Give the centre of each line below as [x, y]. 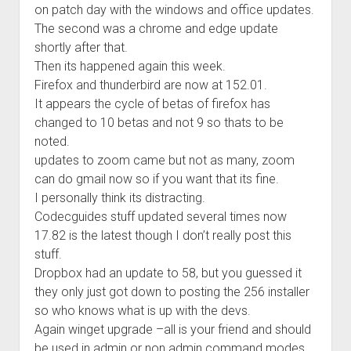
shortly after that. [81, 47]
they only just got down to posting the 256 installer [172, 292]
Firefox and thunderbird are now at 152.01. [150, 85]
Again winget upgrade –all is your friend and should [172, 329]
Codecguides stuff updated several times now [160, 217]
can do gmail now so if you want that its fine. [156, 179]
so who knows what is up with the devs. [142, 311]
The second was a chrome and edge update [156, 29]
